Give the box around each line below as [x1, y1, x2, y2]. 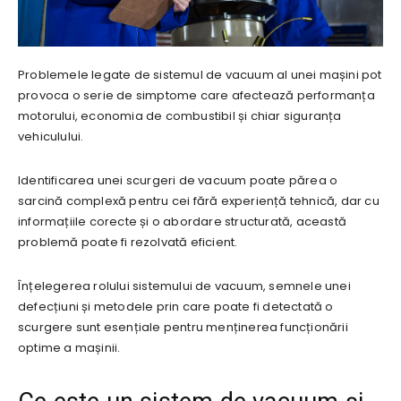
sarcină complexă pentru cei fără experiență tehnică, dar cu [18, 192, 380, 209]
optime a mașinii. [18, 338, 121, 356]
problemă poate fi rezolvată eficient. [18, 233, 238, 251]
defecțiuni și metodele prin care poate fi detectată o [18, 297, 334, 315]
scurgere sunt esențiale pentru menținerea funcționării [18, 318, 348, 336]
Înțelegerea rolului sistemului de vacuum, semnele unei [18, 277, 351, 294]
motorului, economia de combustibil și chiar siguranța [18, 107, 342, 124]
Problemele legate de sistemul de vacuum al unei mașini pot [18, 65, 382, 83]
